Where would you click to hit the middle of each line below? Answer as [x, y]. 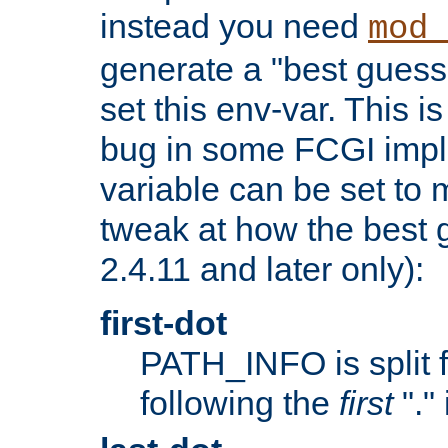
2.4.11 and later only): [262, 269]
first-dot [163, 323]
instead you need [234, 26]
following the [239, 403]
